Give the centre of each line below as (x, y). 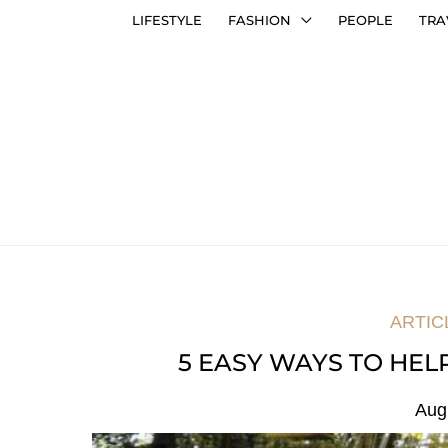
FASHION (259, 20)
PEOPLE (365, 20)
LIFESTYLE (167, 20)
